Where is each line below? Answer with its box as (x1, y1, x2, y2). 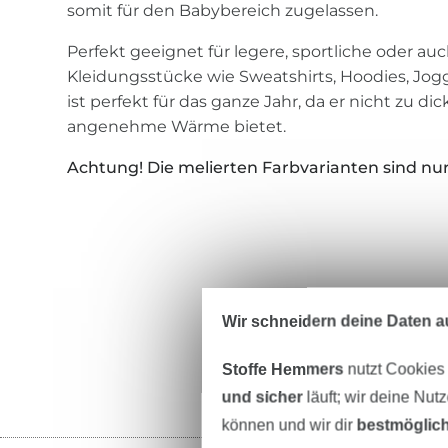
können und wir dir (221, 416, 357, 434)
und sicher (221, 388, 303, 406)
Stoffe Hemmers (221, 360, 344, 378)
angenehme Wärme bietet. (67, 117, 287, 137)
